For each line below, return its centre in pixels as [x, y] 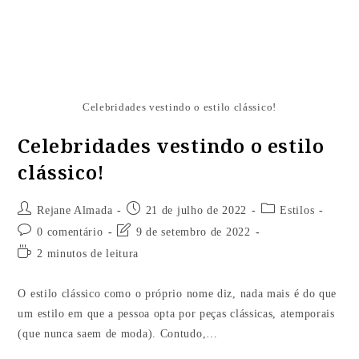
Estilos [297, 211]
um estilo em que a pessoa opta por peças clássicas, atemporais [176, 314]
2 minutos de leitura [88, 254]
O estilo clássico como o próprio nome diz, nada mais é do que [177, 294]
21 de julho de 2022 [196, 211]
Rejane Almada [75, 211]
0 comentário [70, 232]
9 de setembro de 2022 [193, 232]
